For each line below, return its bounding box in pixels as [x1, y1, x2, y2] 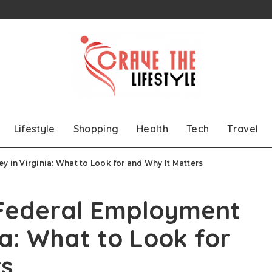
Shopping [73, 122, 119, 135]
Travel [227, 122, 259, 135]
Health [137, 122, 169, 135]
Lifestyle [13, 122, 55, 135]
